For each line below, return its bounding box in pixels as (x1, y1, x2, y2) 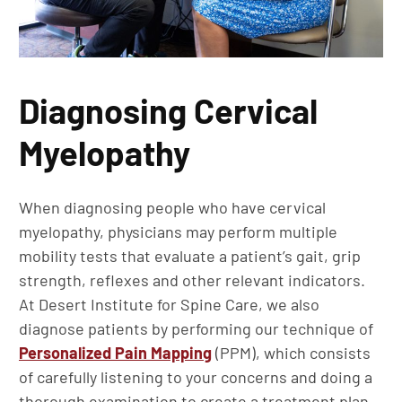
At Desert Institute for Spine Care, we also (19, 294, 319, 315)
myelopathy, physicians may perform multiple (19, 222, 337, 242)
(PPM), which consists (212, 343, 371, 363)
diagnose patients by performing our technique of (19, 319, 373, 339)
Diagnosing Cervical (19, 90, 318, 132)
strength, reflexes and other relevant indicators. (19, 270, 365, 291)
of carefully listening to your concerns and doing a (19, 367, 372, 388)
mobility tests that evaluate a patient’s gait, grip (19, 246, 361, 267)
